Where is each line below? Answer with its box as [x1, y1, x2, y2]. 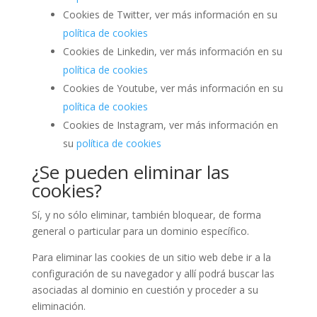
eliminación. [31, 299, 86, 313]
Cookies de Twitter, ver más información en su [62, 8, 277, 21]
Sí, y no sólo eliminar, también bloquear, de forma [31, 208, 261, 221]
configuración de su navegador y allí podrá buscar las [31, 267, 275, 280]
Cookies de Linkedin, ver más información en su [62, 45, 282, 58]
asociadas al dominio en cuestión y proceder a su [31, 283, 258, 296]
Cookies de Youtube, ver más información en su [62, 81, 283, 95]
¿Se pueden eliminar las [31, 159, 229, 185]
